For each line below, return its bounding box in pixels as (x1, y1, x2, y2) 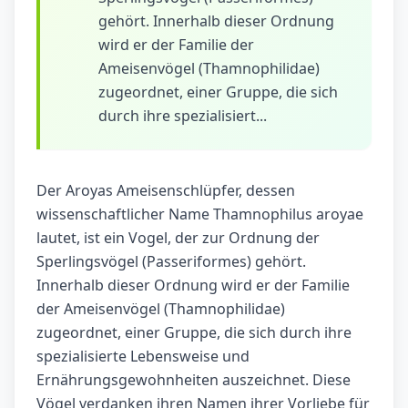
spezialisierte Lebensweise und (36, 346, 250, 367)
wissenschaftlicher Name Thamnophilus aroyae (36, 204, 363, 225)
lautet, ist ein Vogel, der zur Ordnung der (36, 228, 320, 249)
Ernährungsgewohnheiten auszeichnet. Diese (36, 370, 351, 391)
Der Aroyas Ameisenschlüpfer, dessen (36, 180, 295, 201)
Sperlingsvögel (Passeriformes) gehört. (36, 251, 306, 272)
